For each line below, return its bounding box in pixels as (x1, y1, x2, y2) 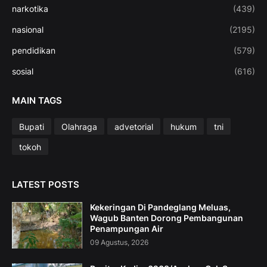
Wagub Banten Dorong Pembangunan (90, 213, 243, 223)
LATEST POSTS (12, 179, 79, 191)
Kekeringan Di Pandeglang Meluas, (90, 202, 231, 213)
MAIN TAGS (12, 95, 62, 107)
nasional (12, 24, 44, 35)
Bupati (19, 121, 44, 132)
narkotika (12, 4, 48, 14)
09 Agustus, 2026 (90, 238, 148, 247)
